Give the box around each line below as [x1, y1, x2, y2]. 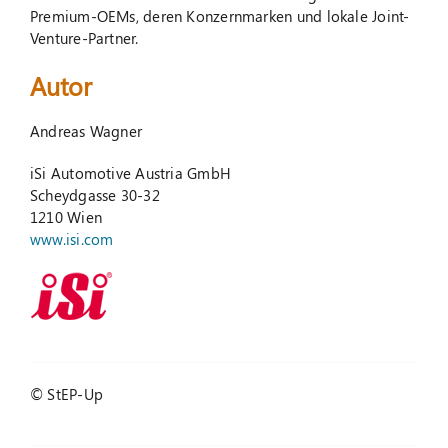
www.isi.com [29, 228, 114, 249]
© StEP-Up [29, 383, 103, 404]
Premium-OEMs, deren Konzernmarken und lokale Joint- [29, 6, 410, 27]
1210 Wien [29, 206, 102, 227]
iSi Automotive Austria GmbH [29, 162, 232, 183]
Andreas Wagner [29, 120, 143, 141]
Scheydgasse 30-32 [29, 184, 160, 205]
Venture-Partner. [29, 28, 139, 49]
